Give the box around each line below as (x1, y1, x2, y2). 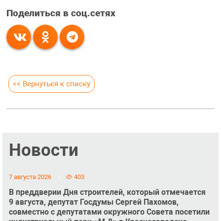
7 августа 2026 (8, 173, 51, 181)
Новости (8, 139, 78, 160)
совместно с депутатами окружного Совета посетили (8, 207, 210, 217)
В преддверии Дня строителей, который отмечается (8, 187, 206, 197)
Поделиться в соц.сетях (6, 7, 115, 19)
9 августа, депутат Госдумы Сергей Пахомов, (8, 197, 179, 207)
